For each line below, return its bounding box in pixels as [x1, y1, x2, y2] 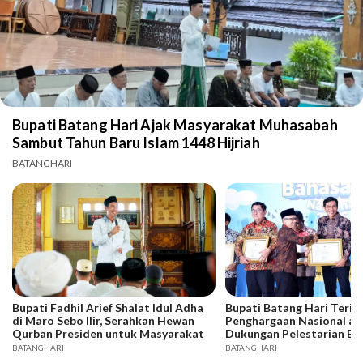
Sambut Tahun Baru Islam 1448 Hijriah [12, 133, 260, 152]
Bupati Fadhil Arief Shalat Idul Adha [12, 300, 203, 314]
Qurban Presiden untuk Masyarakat [12, 326, 204, 340]
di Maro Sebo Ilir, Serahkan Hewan [12, 313, 194, 327]
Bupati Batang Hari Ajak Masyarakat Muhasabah [12, 115, 338, 134]
